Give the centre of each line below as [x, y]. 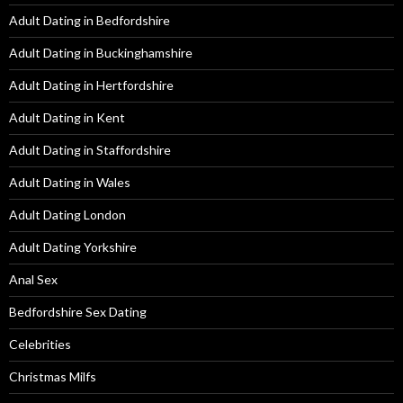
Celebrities [40, 344]
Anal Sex [33, 279]
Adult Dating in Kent [67, 117]
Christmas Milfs [53, 376]
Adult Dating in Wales [70, 182]
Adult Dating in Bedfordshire [90, 20]
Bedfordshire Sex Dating [78, 311]
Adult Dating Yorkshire [73, 246]
